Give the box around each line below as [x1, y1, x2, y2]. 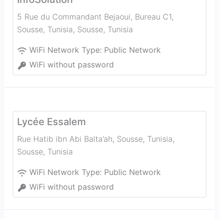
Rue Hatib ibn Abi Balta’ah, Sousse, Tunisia [17, 134, 173, 144]
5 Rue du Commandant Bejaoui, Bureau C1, [17, 12, 174, 22]
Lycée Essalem [17, 116, 86, 128]
